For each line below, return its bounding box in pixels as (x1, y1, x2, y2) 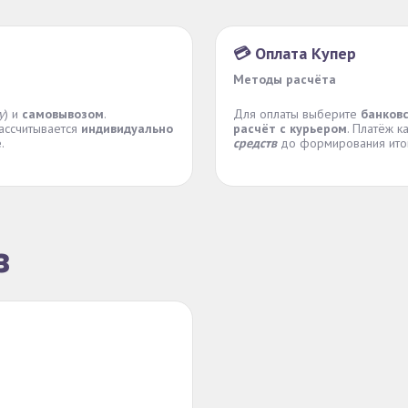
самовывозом (22, 106, 104, 122)
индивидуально (81, 120, 173, 137)
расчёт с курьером (233, 120, 347, 137)
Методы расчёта (233, 71, 336, 87)
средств (233, 135, 277, 151)
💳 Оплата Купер (233, 43, 356, 64)
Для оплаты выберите (233, 106, 361, 122)
